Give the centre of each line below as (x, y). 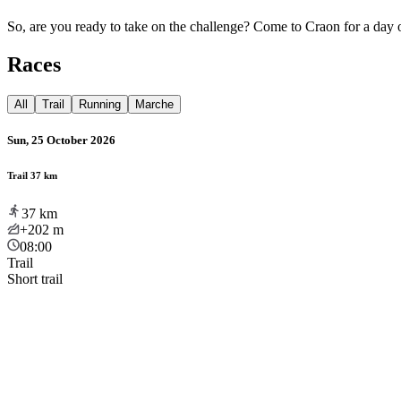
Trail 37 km (32, 175)
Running (100, 104)
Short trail (35, 278)
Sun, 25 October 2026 (61, 140)
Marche (154, 104)
